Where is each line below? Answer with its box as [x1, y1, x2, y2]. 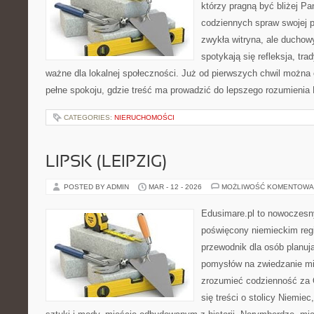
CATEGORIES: [64, 114, 114, 121]
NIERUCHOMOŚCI [114, 114, 175, 121]
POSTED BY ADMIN [64, 183, 131, 191]
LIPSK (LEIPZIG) [46, 155, 167, 170]
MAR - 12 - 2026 [149, 183, 202, 191]
